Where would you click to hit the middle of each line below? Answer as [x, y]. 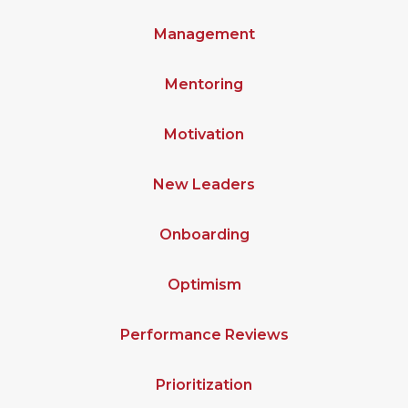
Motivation [204, 134]
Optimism [204, 285]
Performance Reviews [204, 335]
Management [204, 34]
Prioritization [204, 385]
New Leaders [204, 184]
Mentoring [204, 84]
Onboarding [204, 235]
